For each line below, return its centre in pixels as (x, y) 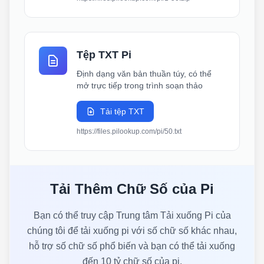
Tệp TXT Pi (104, 55)
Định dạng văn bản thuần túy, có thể (144, 74)
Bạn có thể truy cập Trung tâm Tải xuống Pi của (132, 215)
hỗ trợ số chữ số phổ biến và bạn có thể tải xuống (132, 246)
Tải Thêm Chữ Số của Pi (132, 189)
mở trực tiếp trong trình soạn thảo (140, 85)
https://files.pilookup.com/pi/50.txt (129, 131)
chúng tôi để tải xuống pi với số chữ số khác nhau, (132, 231)
